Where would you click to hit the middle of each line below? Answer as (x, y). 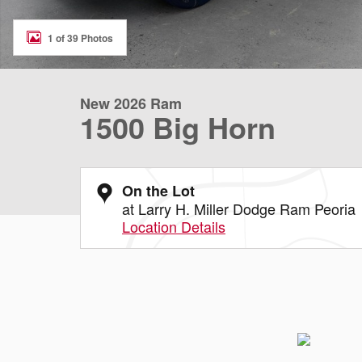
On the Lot (158, 191)
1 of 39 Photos (80, 38)
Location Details (174, 226)
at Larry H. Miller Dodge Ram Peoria (239, 208)
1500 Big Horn (178, 127)
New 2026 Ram (131, 103)
